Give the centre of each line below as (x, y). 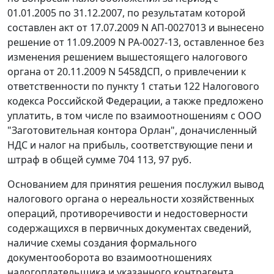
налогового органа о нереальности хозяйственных (131, 199)
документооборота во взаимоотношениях (109, 258)
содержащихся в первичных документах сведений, (129, 228)
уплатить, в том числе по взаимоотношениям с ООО (135, 116)
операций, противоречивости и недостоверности (128, 214)
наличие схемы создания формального (102, 243)
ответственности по (57, 87)
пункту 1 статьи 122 (153, 87)
